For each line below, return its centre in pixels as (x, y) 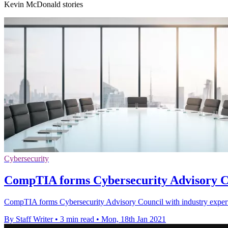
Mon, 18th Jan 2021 (134, 219)
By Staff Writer (28, 219)
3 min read (77, 219)
